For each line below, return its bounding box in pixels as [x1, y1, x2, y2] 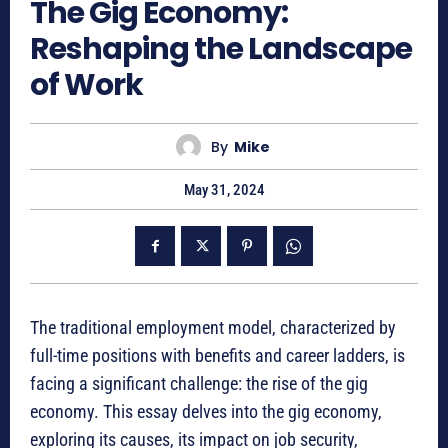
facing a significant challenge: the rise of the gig [30, 373, 368, 395]
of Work [30, 64, 143, 107]
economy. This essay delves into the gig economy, [30, 401, 382, 423]
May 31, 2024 [183, 181, 265, 200]
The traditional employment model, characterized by [30, 317, 396, 339]
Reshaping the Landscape [30, 28, 412, 71]
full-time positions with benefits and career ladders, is [30, 345, 405, 367]
